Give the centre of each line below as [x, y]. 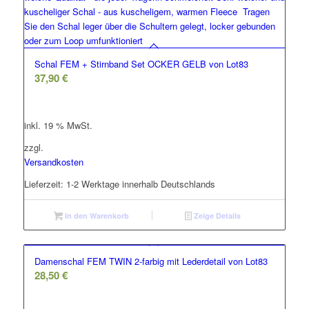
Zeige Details [216, 215]
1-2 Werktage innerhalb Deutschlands [140, 184]
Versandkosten [53, 162]
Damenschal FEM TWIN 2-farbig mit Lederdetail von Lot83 [151, 261]
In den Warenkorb [96, 215]
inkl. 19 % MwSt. [58, 126]
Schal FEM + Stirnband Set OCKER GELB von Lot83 [141, 64]
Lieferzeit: [45, 184]
